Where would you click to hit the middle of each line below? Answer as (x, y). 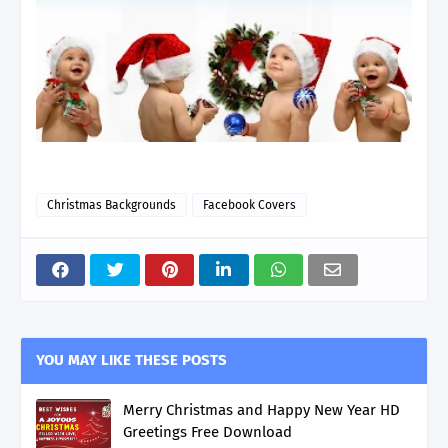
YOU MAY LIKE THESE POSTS (131, 359)
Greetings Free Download (207, 431)
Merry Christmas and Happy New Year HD (261, 409)
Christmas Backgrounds (111, 204)
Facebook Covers (249, 204)
